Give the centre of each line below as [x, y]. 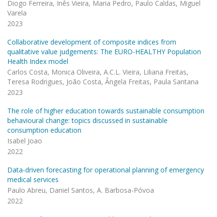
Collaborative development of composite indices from [92, 42]
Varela [17, 13]
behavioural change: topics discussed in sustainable [87, 120]
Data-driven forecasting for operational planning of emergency [106, 170]
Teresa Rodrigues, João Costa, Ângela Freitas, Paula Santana [103, 82]
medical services [33, 179]
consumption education [44, 130]
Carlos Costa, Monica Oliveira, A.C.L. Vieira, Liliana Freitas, [98, 72]
